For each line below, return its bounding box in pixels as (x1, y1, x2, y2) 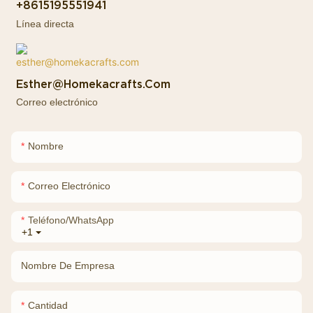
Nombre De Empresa (21, 259, 115, 271)
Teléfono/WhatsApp (28, 214, 114, 226)
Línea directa (16, 17, 75, 29)
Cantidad (28, 299, 68, 311)
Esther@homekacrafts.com (16, 78, 171, 91)
